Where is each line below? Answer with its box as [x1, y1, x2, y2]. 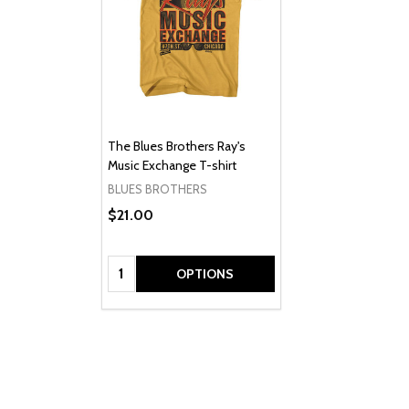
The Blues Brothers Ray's [107, 138, 246, 155]
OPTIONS [176, 265, 234, 282]
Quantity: [107, 257, 165, 275]
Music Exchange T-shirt [107, 157, 236, 174]
